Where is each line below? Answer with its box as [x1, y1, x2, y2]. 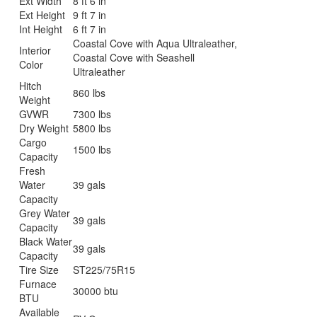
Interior [19, 42, 52, 57]
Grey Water [19, 205, 71, 220]
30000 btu [73, 283, 119, 298]
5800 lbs [73, 120, 112, 135]
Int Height [19, 21, 63, 36]
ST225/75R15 [73, 262, 136, 277]
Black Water [19, 234, 73, 248]
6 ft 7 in [73, 21, 107, 36]
